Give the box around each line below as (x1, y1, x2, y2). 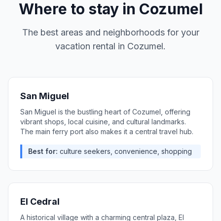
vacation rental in (55, 41, 127, 51)
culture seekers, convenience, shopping (60, 147, 192, 155)
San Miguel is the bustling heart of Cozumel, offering (20, 108, 190, 116)
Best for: (28, 147, 58, 155)
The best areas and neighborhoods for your (22, 27, 199, 37)
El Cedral (20, 196, 60, 207)
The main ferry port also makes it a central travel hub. (20, 127, 193, 136)
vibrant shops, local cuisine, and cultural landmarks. (20, 117, 186, 126)
